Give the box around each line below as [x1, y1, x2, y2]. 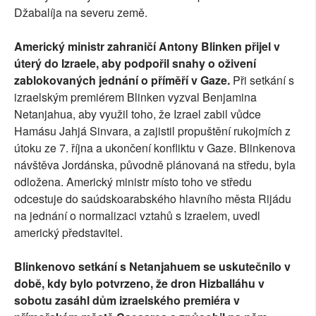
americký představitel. [14, 224, 123, 241]
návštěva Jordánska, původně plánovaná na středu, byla [14, 157, 296, 174]
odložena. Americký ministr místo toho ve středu [14, 174, 252, 190]
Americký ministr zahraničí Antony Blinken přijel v [14, 38, 280, 55]
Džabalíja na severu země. [14, 4, 147, 21]
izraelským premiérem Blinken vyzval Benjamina [14, 89, 257, 106]
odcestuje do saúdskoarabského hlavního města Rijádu [14, 190, 291, 207]
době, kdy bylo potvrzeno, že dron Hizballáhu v [14, 275, 265, 292]
